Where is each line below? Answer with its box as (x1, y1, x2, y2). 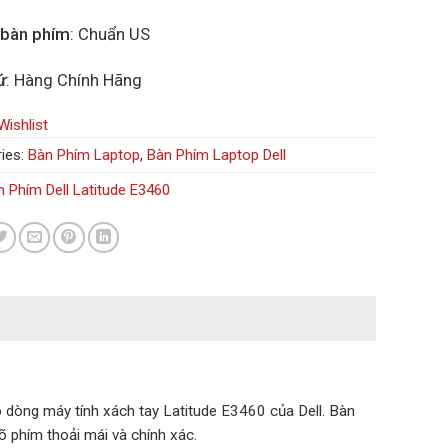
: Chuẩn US (70, 24, 150, 45)
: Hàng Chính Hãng (6, 70, 142, 91)
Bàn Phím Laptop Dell (147, 145, 286, 164)
